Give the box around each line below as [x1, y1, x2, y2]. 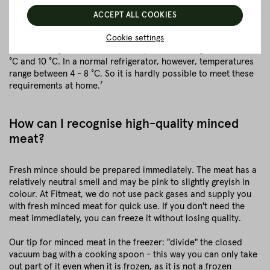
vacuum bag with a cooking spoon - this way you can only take [9, 250, 257, 259]
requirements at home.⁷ [9, 81, 102, 90]
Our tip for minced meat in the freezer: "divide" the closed [9, 238, 242, 247]
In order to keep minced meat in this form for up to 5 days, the [9, 21, 260, 30]
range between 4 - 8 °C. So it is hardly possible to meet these [9, 69, 254, 78]
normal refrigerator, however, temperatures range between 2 [9, 45, 251, 54]
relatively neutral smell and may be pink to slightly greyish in [9, 178, 250, 187]
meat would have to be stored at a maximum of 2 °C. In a [9, 33, 235, 42]
